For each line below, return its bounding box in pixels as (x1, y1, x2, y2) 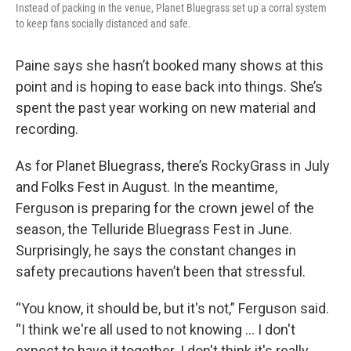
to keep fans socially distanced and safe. (16, 16, 191, 30)
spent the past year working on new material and (16, 99, 316, 116)
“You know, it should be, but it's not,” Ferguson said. (16, 299, 329, 317)
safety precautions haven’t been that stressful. (16, 262, 306, 280)
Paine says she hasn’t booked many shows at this (16, 56, 324, 74)
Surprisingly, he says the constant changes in (16, 241, 296, 259)
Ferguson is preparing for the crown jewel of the (16, 199, 314, 216)
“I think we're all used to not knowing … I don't (16, 320, 295, 338)
